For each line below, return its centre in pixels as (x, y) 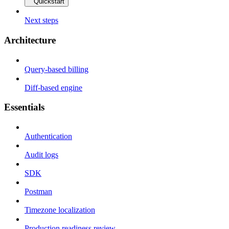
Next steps (41, 20)
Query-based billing (56, 69)
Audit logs (41, 155)
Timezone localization (60, 210)
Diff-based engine (53, 87)
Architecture (30, 40)
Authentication (48, 136)
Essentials (24, 107)
